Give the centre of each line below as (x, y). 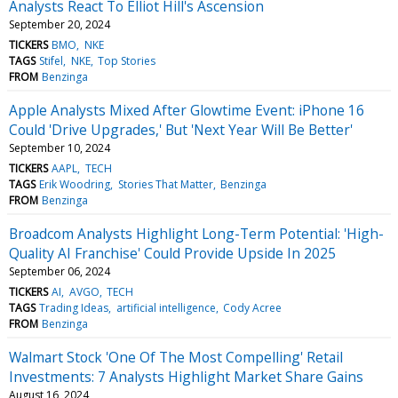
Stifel (52, 60)
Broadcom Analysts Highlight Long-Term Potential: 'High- (196, 233)
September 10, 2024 (60, 147)
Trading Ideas (74, 307)
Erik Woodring (75, 184)
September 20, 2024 (60, 24)
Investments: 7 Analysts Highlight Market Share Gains (186, 376)
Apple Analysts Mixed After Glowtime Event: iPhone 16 (187, 110)
